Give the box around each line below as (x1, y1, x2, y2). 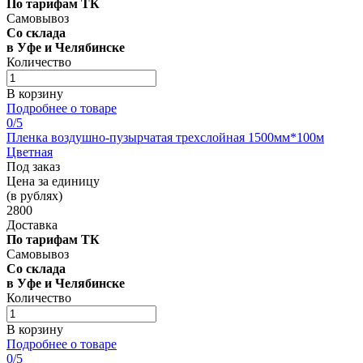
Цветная (6, 144, 53, 159)
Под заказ (6, 159, 60, 173)
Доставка (6, 217, 58, 232)
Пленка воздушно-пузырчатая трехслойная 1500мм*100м (6, 130, 324, 144)
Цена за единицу (6, 173, 100, 188)
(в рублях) (6, 188, 62, 203)
